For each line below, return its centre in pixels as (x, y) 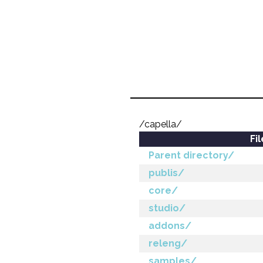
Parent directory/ (191, 155)
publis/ (166, 173)
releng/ (168, 243)
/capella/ (161, 124)
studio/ (167, 208)
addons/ (170, 226)
